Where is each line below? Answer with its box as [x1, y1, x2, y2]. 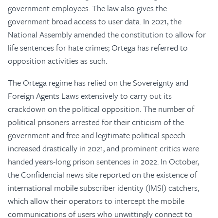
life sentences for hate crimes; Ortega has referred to [8, 41, 188, 54]
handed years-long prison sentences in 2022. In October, [8, 155, 199, 167]
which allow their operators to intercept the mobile [8, 195, 184, 207]
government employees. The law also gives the [8, 2, 167, 14]
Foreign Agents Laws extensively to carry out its [8, 90, 172, 102]
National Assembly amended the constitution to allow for [8, 28, 206, 40]
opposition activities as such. [8, 54, 107, 67]
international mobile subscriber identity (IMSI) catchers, [8, 182, 199, 194]
